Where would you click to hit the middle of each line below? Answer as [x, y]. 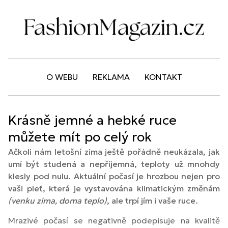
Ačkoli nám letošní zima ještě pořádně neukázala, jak [114, 152]
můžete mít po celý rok [80, 137]
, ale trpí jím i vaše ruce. [152, 201]
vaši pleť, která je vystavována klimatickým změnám [114, 189]
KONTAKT [163, 77]
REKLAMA [111, 77]
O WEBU [62, 77]
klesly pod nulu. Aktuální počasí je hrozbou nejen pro [114, 176]
